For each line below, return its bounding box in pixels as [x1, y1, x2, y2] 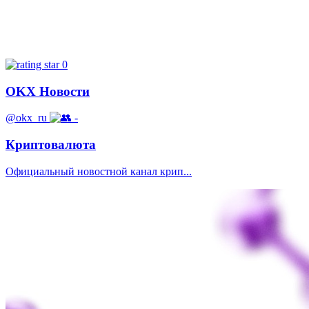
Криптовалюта [6, 137, 96, 152]
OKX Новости [6, 83, 90, 99]
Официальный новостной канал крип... [6, 165, 192, 177]
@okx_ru [6, 112, 47, 124]
